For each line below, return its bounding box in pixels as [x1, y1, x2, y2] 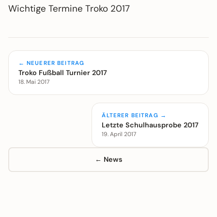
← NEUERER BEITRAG [18, 59, 85, 67]
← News [94, 155, 123, 164]
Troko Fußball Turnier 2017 [18, 68, 107, 77]
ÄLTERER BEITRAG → [102, 111, 167, 119]
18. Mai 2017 [18, 77, 49, 86]
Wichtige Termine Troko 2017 [8, 2, 130, 15]
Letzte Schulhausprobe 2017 [102, 120, 199, 129]
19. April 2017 [102, 130, 137, 138]
